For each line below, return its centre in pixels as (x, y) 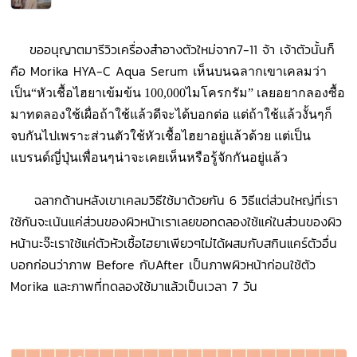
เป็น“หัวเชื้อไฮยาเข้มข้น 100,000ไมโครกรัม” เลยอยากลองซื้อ (178, 93)
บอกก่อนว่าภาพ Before (75, 265)
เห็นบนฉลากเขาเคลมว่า (260, 72)
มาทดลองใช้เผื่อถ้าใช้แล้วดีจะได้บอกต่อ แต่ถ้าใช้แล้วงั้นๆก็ (172, 115)
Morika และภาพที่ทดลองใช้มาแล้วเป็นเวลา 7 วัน (137, 286)
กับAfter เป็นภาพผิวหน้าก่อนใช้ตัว (228, 265)
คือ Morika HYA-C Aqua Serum (102, 71)
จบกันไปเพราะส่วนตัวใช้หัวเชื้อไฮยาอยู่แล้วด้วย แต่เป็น (161, 136)
